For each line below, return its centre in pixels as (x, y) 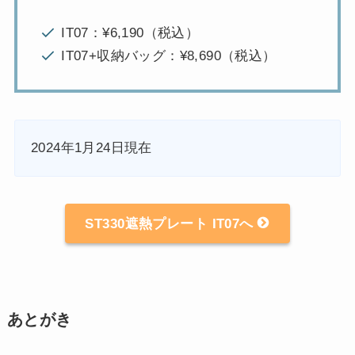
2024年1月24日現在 (91, 147)
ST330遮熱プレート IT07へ (172, 223)
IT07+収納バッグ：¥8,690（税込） (169, 56)
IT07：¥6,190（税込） (130, 32)
